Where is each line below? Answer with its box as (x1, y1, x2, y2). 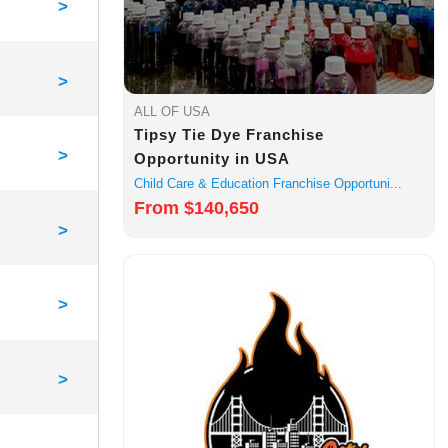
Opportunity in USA (134, 150, 291, 168)
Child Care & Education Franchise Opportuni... (134, 176, 403, 192)
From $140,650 (134, 198, 260, 219)
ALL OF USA (134, 104, 211, 120)
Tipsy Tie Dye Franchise (134, 126, 325, 144)
